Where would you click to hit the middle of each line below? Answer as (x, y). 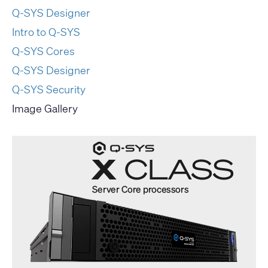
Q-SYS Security (49, 89)
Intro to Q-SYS (46, 31)
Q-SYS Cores (43, 51)
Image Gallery (45, 108)
